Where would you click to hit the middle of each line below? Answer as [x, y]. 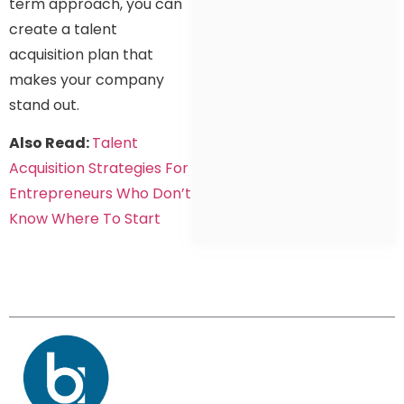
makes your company [87, 79]
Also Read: [50, 143]
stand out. [44, 105]
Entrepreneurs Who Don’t [100, 193]
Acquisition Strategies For [99, 168]
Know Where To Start [85, 219]
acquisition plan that [81, 54]
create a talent [63, 29]
